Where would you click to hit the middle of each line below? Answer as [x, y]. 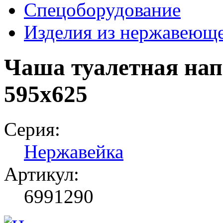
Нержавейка [74, 152]
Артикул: [42, 174]
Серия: [32, 129]
